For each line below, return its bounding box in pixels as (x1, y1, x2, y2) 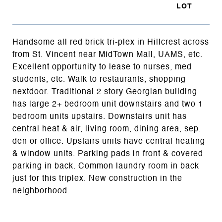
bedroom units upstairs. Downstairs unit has (12, 112, 187, 121)
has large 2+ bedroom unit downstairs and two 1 (12, 100, 203, 109)
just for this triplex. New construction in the (12, 174, 182, 183)
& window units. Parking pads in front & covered (12, 150, 203, 158)
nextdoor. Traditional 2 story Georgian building (12, 88, 197, 96)
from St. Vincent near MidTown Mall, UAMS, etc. (12, 51, 203, 59)
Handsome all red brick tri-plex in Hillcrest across (12, 38, 209, 47)
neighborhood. (12, 187, 70, 195)
